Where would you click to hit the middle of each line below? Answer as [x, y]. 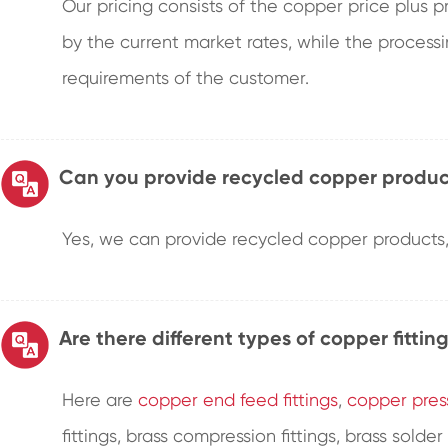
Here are [100, 399]
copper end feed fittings [238, 399]
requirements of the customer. [186, 77]
